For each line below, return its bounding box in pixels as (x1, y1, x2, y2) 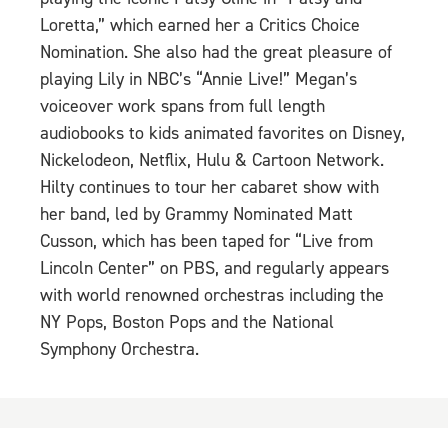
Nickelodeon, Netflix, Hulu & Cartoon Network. (40, 148, 384, 173)
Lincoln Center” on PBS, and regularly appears (40, 256, 389, 281)
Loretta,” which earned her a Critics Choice (40, 13, 360, 38)
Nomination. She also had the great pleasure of (40, 40, 392, 65)
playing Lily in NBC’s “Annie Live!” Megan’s (40, 67, 357, 92)
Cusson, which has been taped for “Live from (40, 229, 373, 254)
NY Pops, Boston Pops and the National (40, 310, 334, 335)
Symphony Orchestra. (40, 337, 199, 362)
